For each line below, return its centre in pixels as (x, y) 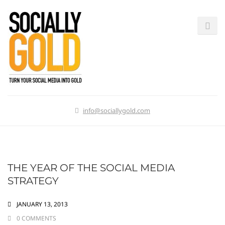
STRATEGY (33, 181)
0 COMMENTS (36, 218)
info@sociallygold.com (117, 110)
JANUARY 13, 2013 (42, 204)
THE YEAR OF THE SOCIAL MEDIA (91, 168)
